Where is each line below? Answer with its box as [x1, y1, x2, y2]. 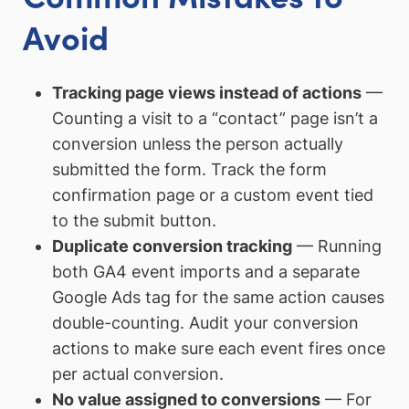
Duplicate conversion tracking [51, 236, 292, 256]
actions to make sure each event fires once [51, 338, 385, 358]
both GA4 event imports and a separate [51, 261, 360, 281]
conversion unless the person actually [51, 133, 343, 153]
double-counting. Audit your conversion [51, 312, 359, 332]
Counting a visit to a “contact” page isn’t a [51, 108, 378, 128]
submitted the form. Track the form [51, 159, 327, 179]
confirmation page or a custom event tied [51, 184, 373, 204]
